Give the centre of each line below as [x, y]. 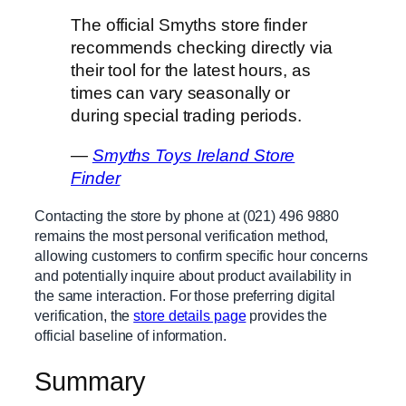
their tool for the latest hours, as [191, 71]
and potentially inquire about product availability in [193, 276]
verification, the [84, 316]
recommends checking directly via [202, 48]
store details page [190, 316]
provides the [287, 316]
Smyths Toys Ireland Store [193, 155]
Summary [91, 381]
